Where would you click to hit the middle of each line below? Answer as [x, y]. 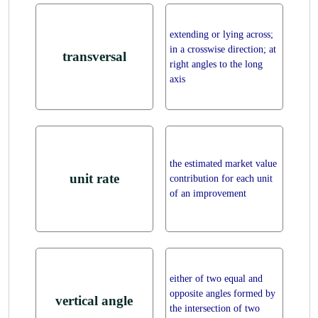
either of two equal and [216, 279]
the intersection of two [214, 308]
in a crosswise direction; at [223, 49]
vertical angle [94, 301]
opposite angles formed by [222, 294]
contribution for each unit [221, 179]
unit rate [94, 179]
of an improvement [208, 193]
